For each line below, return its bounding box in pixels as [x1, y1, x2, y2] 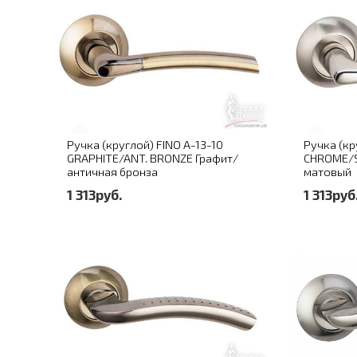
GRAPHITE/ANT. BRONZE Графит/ [67, 151, 238, 166]
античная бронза [67, 164, 158, 179]
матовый [303, 164, 351, 179]
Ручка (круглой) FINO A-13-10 [67, 137, 223, 152]
